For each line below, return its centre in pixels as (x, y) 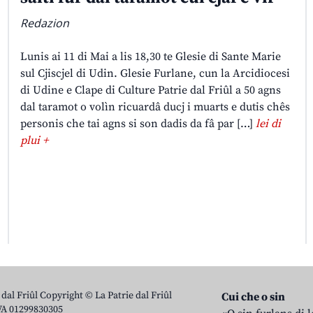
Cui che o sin (254, 297)
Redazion (44, 23)
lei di (268, 123)
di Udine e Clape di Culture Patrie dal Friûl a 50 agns (150, 90)
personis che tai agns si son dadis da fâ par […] (138, 123)
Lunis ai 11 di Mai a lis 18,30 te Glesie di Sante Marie (150, 56)
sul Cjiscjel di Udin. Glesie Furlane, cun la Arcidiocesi (155, 73)
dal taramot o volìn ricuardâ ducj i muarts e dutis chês (155, 107)
